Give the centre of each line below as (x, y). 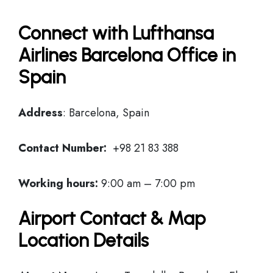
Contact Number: (62, 148)
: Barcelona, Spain (106, 113)
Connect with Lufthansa (116, 33)
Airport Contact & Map (112, 218)
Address (41, 113)
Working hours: (58, 183)
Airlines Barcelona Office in (127, 55)
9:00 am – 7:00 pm (147, 183)
